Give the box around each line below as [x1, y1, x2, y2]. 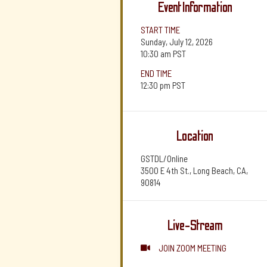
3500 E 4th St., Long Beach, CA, [141, 165, 248, 176]
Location [176, 128, 213, 144]
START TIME [141, 24, 180, 35]
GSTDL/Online [141, 153, 188, 164]
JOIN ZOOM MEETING [159, 243, 226, 253]
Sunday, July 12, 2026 [141, 36, 213, 47]
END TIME [141, 68, 172, 79]
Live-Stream [167, 218, 223, 234]
